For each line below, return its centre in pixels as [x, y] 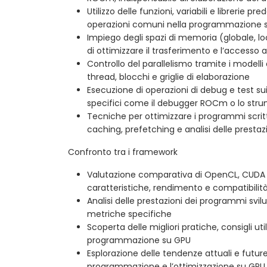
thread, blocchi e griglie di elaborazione [168, 77]
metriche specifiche [129, 214]
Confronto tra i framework [123, 152]
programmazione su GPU [139, 240]
